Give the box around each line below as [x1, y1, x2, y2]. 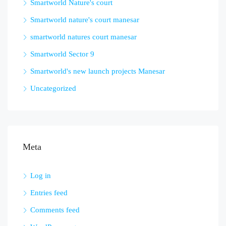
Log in [30, 172, 51, 180]
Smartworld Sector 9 [30, 50, 94, 59]
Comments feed [30, 206, 80, 214]
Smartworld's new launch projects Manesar [30, 67, 165, 76]
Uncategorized [30, 84, 76, 93]
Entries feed [30, 189, 68, 197]
